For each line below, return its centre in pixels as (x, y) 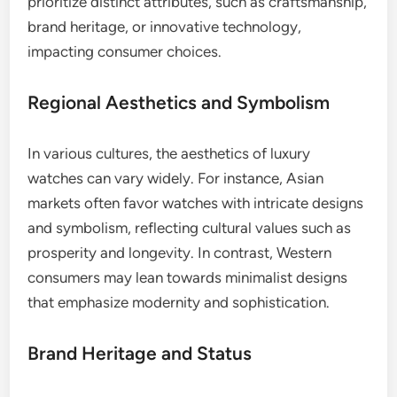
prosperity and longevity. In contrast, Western (180, 252)
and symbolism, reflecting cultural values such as (190, 227)
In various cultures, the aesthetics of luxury (169, 153)
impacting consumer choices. (125, 51)
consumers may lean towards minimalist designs (188, 277)
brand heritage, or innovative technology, (165, 26)
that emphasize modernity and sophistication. (179, 302)
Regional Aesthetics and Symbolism (179, 102)
